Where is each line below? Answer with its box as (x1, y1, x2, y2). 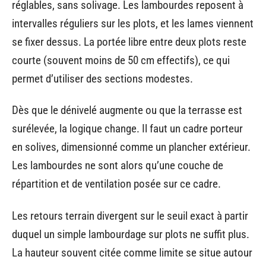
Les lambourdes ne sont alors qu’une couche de (12, 159, 223, 172)
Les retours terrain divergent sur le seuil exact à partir (12, 208, 248, 223)
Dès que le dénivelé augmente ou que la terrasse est (12, 103, 242, 117)
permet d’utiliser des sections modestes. (12, 71, 193, 85)
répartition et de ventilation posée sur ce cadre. (12, 177, 221, 191)
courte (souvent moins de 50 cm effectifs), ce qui (12, 53, 230, 67)
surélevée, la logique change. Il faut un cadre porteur (12, 122, 243, 135)
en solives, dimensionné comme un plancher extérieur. (12, 140, 251, 154)
